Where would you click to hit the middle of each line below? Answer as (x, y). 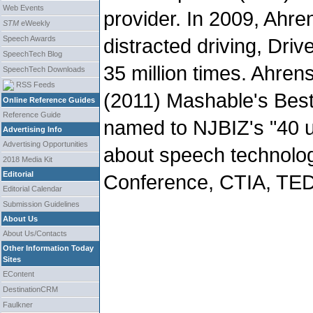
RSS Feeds (35, 85)
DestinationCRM (30, 290)
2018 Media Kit (28, 160)
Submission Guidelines (41, 204)
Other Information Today (48, 248)
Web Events (23, 8)
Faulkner (18, 305)
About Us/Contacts (35, 234)
